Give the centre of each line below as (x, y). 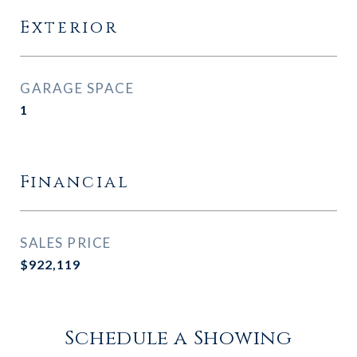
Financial (75, 182)
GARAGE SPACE (77, 88)
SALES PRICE (66, 243)
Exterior (69, 28)
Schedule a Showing (178, 338)
